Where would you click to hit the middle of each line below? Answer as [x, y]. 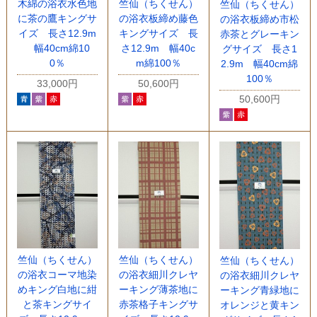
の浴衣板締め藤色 [158, 19]
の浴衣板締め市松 [259, 19]
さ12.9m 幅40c [158, 48]
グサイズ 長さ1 [259, 49]
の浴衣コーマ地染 [57, 275]
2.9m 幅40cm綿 [260, 64]
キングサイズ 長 [158, 34]
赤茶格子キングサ [158, 305]
